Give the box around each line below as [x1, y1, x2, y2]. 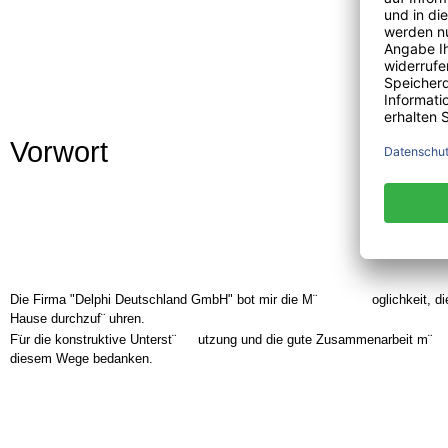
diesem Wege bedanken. [9, 351, 153, 366]
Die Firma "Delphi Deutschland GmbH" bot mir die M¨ [9, 291, 317, 307]
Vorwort [9, 136, 108, 169]
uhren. [108, 311, 145, 327]
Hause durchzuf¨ [9, 311, 105, 327]
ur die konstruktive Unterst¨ [18, 331, 176, 347]
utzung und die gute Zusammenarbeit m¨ [197, 331, 432, 347]
